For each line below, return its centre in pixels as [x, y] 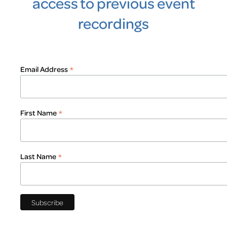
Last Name [39, 156]
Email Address [45, 69]
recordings [113, 23]
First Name [39, 113]
